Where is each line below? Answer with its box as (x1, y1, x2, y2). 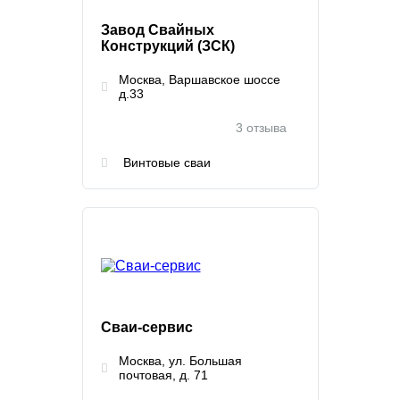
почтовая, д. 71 (118, 368, 208, 382)
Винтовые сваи (122, 155, 211, 170)
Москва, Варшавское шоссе (118, 72, 280, 87)
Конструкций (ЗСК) (100, 38, 235, 54)
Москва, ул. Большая (118, 354, 242, 368)
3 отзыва (235, 121, 287, 135)
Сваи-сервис (100, 320, 193, 335)
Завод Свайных (100, 22, 214, 37)
